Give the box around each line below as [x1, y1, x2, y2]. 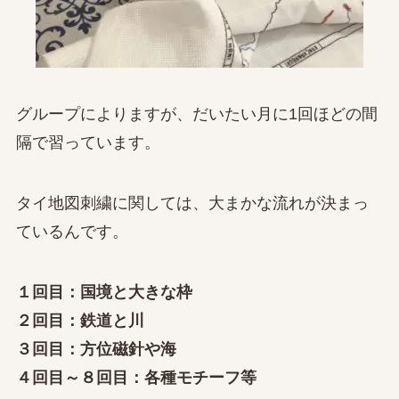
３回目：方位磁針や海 [15, 339, 176, 358]
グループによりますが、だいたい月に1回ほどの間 [15, 105, 378, 124]
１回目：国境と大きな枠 [15, 282, 192, 301]
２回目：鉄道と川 [15, 311, 144, 330]
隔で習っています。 [15, 134, 160, 152]
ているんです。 [15, 222, 128, 240]
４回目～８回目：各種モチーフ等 [15, 368, 256, 387]
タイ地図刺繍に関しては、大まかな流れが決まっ [15, 193, 369, 212]
